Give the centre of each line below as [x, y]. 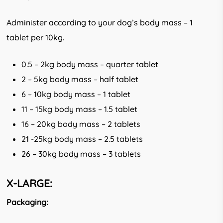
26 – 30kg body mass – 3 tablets [81, 154]
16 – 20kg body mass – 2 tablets [81, 124]
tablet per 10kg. [36, 37]
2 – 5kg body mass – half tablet [80, 79]
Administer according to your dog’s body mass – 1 [100, 22]
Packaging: [27, 202]
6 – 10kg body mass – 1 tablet [76, 94]
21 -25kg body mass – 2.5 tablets [82, 139]
